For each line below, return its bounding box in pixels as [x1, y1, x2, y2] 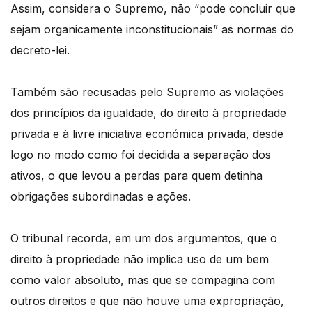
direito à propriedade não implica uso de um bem [10, 252, 269, 267]
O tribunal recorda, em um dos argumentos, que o [10, 231, 277, 246]
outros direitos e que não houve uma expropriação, [10, 294, 284, 309]
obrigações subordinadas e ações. [10, 189, 191, 204]
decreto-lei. [10, 43, 70, 58]
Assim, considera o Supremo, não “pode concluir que [10, 1, 295, 16]
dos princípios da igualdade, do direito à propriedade [10, 106, 286, 120]
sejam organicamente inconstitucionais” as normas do [10, 22, 294, 37]
